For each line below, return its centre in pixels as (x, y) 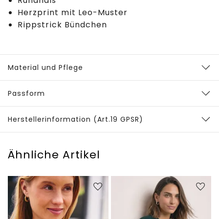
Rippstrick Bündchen (62, 24)
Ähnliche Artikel (54, 154)
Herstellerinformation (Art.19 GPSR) (76, 119)
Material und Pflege (45, 67)
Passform (26, 93)
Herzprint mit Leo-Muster (73, 12)
